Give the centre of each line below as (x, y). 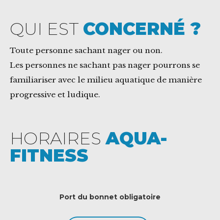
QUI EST (46, 28)
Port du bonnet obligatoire (110, 197)
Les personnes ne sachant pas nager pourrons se (105, 65)
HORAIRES (58, 138)
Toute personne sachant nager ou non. (86, 50)
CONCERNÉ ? (142, 28)
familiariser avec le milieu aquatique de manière (106, 80)
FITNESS (49, 155)
